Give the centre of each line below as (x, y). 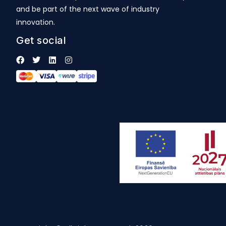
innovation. (36, 22)
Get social (41, 40)
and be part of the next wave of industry (88, 9)
